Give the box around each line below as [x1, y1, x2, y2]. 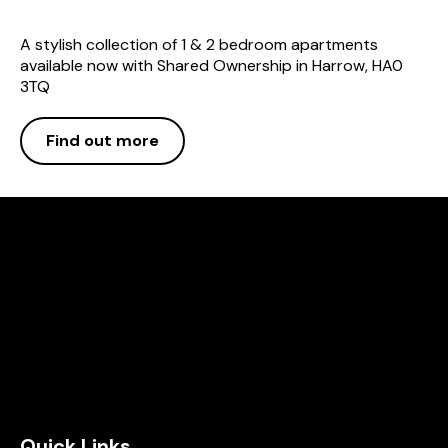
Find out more [46, 129, 159, 151]
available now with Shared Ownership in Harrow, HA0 [20, 54, 403, 76]
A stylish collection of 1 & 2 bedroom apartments [20, 33, 378, 55]
